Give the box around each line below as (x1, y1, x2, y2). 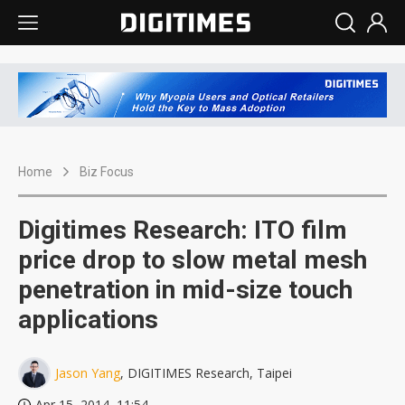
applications (18, 305, 158, 335)
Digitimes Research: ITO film (18, 215, 347, 246)
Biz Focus (80, 165, 134, 180)
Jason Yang (55, 364, 120, 382)
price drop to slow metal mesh (18, 245, 367, 276)
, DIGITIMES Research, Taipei (120, 364, 292, 382)
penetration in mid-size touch (18, 275, 353, 306)
